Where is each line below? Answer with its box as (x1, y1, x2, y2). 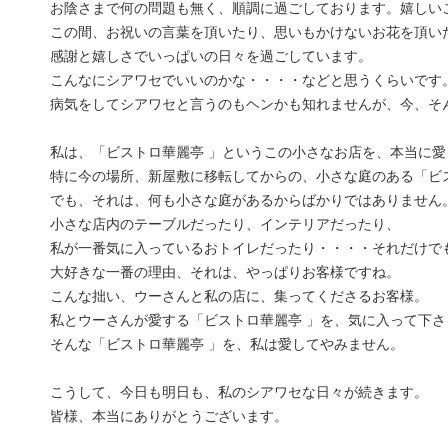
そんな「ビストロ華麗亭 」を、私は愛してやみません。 (50, 336, 404, 352)
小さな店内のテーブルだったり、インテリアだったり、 (50, 216, 400, 232)
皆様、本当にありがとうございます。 (50, 408, 288, 424)
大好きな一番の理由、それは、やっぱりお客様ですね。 (50, 264, 400, 280)
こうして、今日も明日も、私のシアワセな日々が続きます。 (50, 384, 428, 400)
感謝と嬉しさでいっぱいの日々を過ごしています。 (50, 48, 372, 64)
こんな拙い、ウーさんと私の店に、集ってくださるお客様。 (50, 288, 428, 304)
